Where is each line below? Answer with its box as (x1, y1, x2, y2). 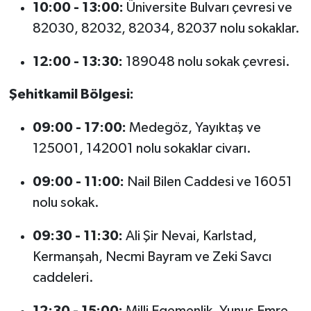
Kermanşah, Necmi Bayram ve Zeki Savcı (32, 249, 271, 264)
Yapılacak (151, 8, 212, 23)
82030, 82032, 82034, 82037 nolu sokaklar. (32, 21, 300, 35)
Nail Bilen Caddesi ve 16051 (124, 174, 292, 189)
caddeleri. (32, 270, 94, 285)
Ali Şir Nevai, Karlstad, (122, 228, 257, 243)
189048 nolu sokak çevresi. (122, 54, 290, 69)
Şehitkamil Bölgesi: (8, 87, 134, 101)
